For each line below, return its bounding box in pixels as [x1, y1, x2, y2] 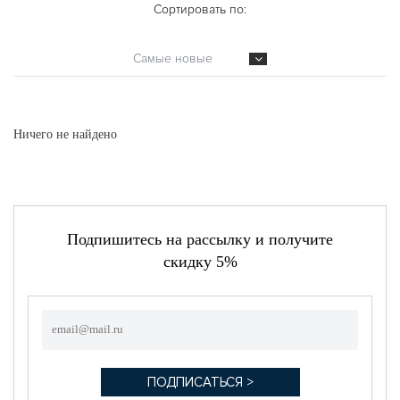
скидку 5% [162, 252, 237, 271]
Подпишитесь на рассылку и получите [67, 229, 333, 248]
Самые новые [133, 50, 212, 66]
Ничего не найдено [13, 127, 117, 141]
